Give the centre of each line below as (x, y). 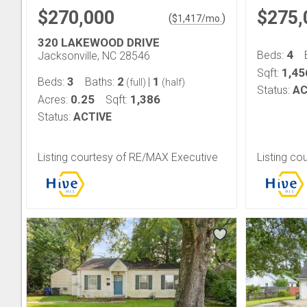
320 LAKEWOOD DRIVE (99, 42)
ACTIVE (93, 117)
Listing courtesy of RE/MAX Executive (128, 157)
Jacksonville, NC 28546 (94, 56)
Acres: (54, 100)
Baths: (101, 82)
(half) (172, 82)
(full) (136, 82)
